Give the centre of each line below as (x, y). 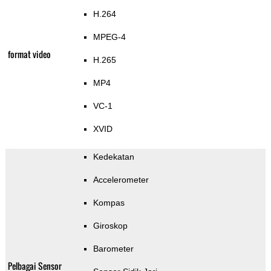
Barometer (113, 249)
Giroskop (110, 226)
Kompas (109, 203)
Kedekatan (113, 157)
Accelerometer (121, 180)
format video (29, 54)
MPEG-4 (109, 37)
